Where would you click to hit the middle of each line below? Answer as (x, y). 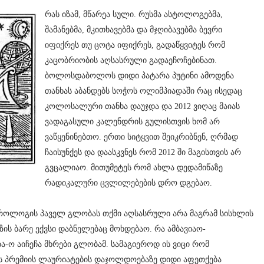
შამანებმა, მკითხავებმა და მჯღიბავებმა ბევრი (133, 29)
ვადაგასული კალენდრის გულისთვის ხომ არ (132, 121)
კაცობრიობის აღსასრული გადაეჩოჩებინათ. (131, 60)
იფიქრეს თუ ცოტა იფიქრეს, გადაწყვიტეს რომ (135, 45)
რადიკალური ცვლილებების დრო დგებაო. (130, 183)
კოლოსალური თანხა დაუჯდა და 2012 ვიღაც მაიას (142, 106)
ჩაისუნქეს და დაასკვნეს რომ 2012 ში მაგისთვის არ (143, 152)
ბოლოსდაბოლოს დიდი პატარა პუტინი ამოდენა (139, 75)
